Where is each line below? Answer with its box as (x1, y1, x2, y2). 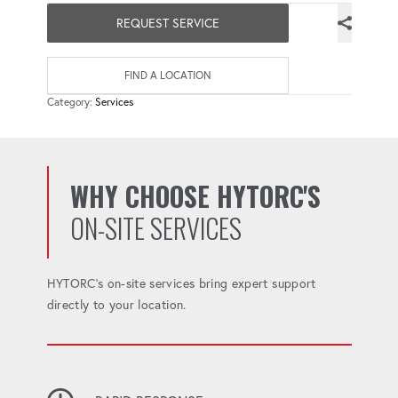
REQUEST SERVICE (115, 14, 219, 31)
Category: (46, 94, 95, 108)
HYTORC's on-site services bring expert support (46, 275, 316, 291)
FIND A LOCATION (123, 68, 211, 82)
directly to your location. (46, 296, 187, 313)
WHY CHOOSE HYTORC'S (69, 175, 321, 216)
